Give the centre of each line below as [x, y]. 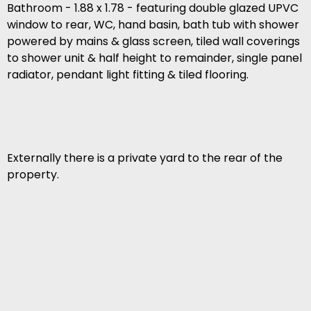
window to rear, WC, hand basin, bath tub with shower [153, 25]
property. [33, 175]
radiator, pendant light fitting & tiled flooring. [128, 75]
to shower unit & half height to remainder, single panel [154, 58]
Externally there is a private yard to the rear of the [145, 158]
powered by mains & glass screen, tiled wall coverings [153, 42]
